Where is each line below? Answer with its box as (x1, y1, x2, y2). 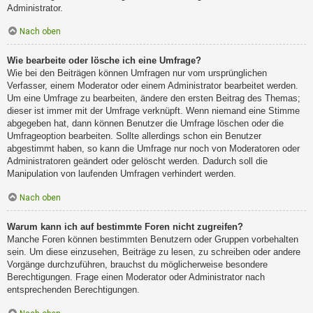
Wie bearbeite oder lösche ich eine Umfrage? (7, 55, 201, 66)
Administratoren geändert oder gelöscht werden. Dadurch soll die (7, 156, 268, 167)
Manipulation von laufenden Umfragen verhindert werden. (7, 168, 236, 180)
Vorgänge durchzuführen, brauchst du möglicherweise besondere (7, 259, 268, 270)
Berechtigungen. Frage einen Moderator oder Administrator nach (7, 272, 265, 283)
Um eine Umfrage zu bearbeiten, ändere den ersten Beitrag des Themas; (7, 93, 300, 104)
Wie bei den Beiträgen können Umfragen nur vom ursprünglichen (7, 68, 267, 79)
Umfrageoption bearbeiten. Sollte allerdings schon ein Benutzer (7, 131, 261, 142)
